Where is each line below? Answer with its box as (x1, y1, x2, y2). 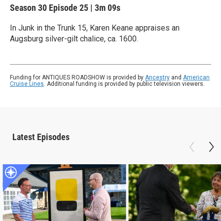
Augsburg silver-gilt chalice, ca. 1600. (10, 34, 138, 43)
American (183, 74, 210, 81)
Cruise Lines (10, 80, 44, 87)
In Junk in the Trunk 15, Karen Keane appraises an (10, 23, 180, 33)
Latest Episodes (12, 132, 70, 142)
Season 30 (10, 2, 49, 13)
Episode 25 (49, 2, 88, 13)
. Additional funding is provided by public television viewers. (44, 80, 205, 87)
